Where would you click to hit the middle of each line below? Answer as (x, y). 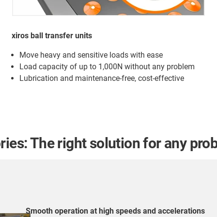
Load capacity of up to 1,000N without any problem (107, 67)
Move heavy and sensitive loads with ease (91, 55)
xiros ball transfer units (52, 36)
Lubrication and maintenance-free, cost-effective (102, 78)
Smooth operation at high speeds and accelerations (116, 211)
